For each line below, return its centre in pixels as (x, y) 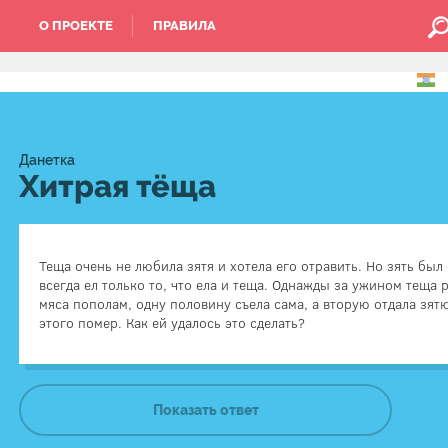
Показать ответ (205, 410)
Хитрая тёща (118, 186)
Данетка (47, 160)
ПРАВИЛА (184, 25)
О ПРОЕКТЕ (75, 25)
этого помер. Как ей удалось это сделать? (172, 322)
